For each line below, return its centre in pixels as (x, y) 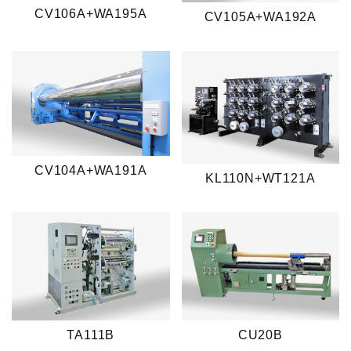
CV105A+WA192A (260, 16)
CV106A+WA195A (91, 14)
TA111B (91, 335)
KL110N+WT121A (261, 179)
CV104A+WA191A (91, 170)
